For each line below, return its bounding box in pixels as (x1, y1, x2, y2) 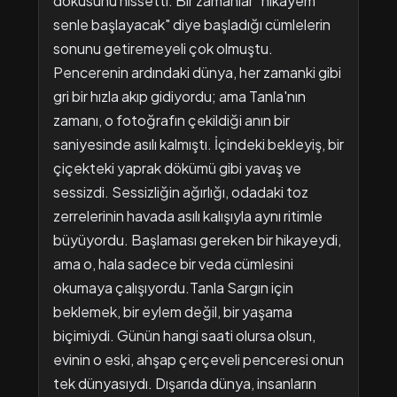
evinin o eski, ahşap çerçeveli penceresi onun (52, 350, 344, 369)
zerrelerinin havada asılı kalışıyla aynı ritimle (52, 206, 323, 225)
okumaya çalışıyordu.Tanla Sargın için (52, 278, 293, 297)
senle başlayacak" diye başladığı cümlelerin (52, 15, 331, 34)
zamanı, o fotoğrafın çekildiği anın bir (52, 111, 290, 129)
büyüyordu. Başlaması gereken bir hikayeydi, (52, 230, 341, 249)
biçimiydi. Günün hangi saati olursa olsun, (52, 326, 315, 345)
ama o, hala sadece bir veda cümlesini (52, 254, 293, 273)
